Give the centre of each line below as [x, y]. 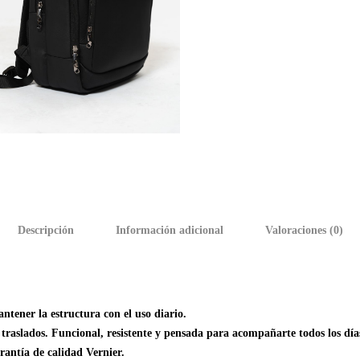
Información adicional [169, 230]
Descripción [45, 230]
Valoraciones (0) [304, 230]
